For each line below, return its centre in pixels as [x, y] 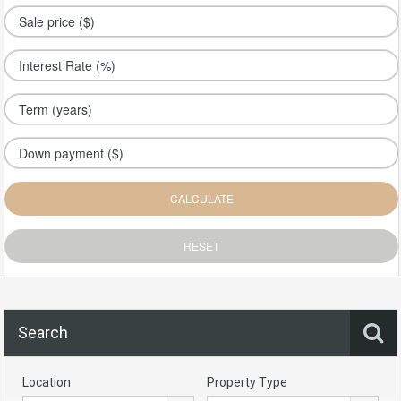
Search [43, 333]
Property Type [247, 383]
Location [47, 383]
